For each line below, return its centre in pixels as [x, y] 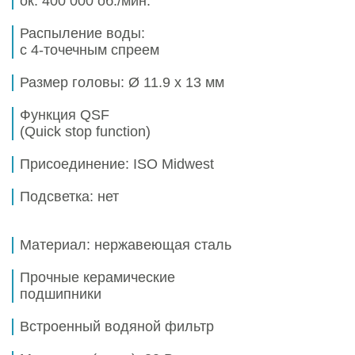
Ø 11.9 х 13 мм [176, 82]
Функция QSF [65, 115]
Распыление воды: [82, 33]
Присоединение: [76, 164]
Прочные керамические [97, 277]
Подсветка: [59, 196]
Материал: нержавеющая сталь [126, 244]
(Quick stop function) [85, 131]
